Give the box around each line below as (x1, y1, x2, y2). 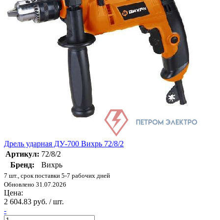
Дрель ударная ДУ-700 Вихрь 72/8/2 (4, 139, 124, 148)
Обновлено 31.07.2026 (4, 181, 66, 189)
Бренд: (10, 161, 34, 169)
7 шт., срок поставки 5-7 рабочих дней (4, 172, 110, 180)
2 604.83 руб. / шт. (4, 197, 64, 206)
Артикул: (5, 150, 39, 159)
